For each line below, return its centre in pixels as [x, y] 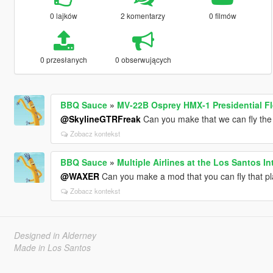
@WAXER [80, 176]
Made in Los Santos [52, 247]
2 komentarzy [143, 15]
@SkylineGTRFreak [100, 119]
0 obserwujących [143, 59]
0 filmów [222, 15]
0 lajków [63, 15]
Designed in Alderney [55, 235]
